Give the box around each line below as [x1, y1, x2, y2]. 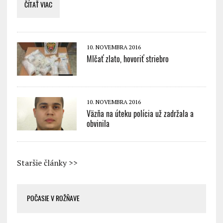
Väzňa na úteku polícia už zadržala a [86, 108, 194, 119]
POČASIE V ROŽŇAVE [26, 193, 80, 203]
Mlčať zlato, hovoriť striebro [86, 53, 169, 64]
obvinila [86, 118, 110, 129]
